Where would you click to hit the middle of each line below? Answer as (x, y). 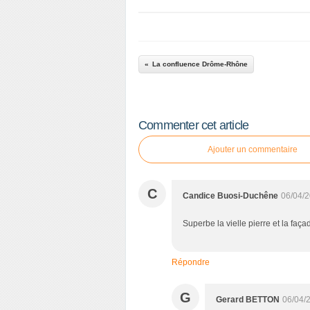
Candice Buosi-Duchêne (230, 196)
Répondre (191, 262)
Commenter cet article (194, 125)
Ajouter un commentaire (253, 149)
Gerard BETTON (248, 300)
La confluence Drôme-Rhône (200, 64)
